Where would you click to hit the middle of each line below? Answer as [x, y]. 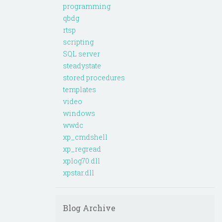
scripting [78, 42]
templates [80, 90]
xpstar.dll [79, 173]
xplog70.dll [82, 161]
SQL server [82, 54]
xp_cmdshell [85, 137]
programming [87, 6]
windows [79, 113]
